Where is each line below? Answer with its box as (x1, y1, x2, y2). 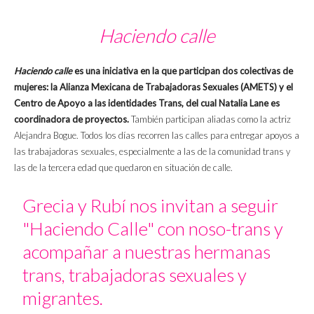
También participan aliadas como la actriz (129, 113, 291, 125)
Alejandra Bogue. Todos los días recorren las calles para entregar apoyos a (14, 129, 299, 141)
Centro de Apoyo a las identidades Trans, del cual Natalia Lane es (14, 97, 280, 109)
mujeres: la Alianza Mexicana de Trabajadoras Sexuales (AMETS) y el (14, 81, 293, 93)
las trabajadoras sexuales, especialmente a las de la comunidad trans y (14, 145, 290, 157)
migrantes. (22, 286, 104, 309)
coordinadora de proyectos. (14, 113, 129, 125)
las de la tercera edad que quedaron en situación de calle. (14, 161, 233, 173)
